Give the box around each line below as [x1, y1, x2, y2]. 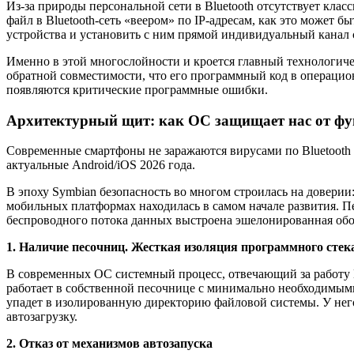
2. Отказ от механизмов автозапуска [6, 337, 213, 351]
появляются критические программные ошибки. [6, 83, 268, 97]
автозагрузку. [6, 310, 77, 324]
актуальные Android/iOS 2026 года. [6, 158, 195, 172]
